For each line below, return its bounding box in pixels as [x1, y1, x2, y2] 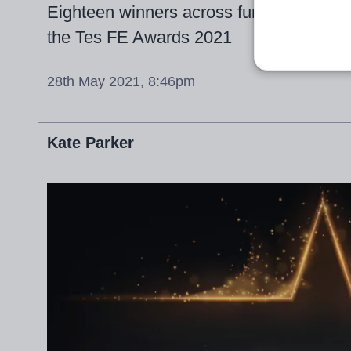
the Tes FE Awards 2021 [47, 27, 232, 47]
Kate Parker [47, 133, 134, 151]
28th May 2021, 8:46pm [47, 73, 195, 89]
